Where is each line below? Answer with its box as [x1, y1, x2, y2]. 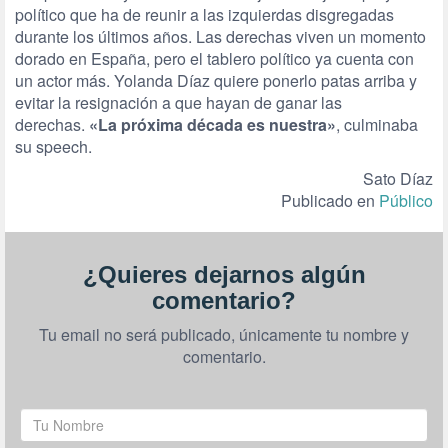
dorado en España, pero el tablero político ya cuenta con [15, 47, 414, 70]
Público [379, 189, 433, 212]
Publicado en [281, 189, 379, 212]
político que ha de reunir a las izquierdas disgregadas [15, 3, 394, 26]
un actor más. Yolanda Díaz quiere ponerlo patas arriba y [15, 69, 417, 92]
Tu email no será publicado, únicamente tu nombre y [39, 323, 409, 346]
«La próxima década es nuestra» [89, 113, 336, 136]
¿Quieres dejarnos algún [82, 261, 366, 288]
